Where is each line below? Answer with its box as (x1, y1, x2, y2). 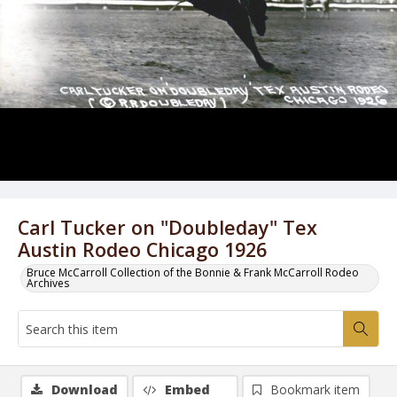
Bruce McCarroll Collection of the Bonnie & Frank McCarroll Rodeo (27, 265, 359, 280)
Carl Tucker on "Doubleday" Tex (18, 214, 317, 240)
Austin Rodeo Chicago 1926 (18, 237, 267, 262)
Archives (27, 276, 69, 291)
